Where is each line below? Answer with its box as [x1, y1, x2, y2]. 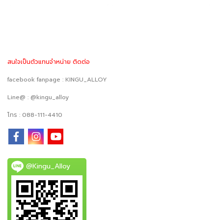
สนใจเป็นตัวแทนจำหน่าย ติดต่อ [7, 57, 90, 67]
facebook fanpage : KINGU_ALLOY [7, 75, 107, 84]
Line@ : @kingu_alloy [7, 93, 69, 102]
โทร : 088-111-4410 [7, 110, 62, 120]
